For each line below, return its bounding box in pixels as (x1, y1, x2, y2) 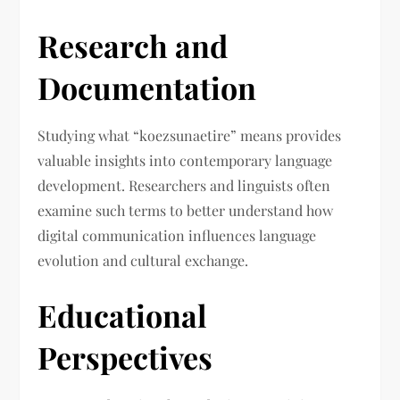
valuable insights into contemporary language (37, 151, 333, 171)
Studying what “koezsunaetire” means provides (37, 126, 342, 146)
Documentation (37, 67, 257, 109)
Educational (37, 295, 208, 337)
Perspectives (37, 337, 213, 379)
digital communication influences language (37, 226, 317, 246)
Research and (37, 25, 229, 67)
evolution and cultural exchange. (37, 251, 249, 271)
